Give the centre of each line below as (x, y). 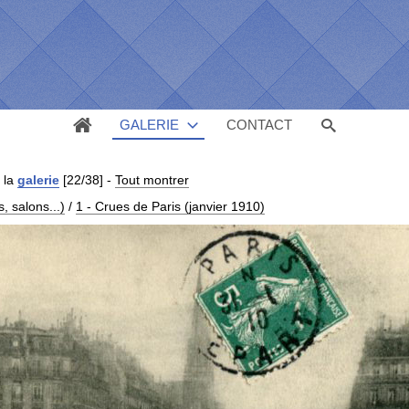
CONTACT (259, 125)
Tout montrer (152, 180)
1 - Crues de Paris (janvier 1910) (170, 207)
